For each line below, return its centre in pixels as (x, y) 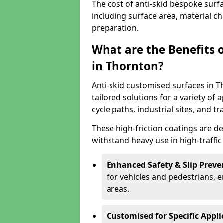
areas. (118, 189)
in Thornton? (128, 66)
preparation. (115, 28)
